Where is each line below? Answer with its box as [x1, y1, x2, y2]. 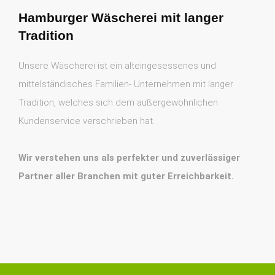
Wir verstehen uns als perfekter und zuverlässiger [18, 152, 240, 164]
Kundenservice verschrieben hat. [18, 115, 155, 127]
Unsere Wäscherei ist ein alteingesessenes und [18, 60, 216, 72]
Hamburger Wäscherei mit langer [18, 10, 223, 25]
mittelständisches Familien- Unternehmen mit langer [18, 79, 233, 90]
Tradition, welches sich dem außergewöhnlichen [18, 97, 218, 109]
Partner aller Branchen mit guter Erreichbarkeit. [18, 171, 234, 182]
